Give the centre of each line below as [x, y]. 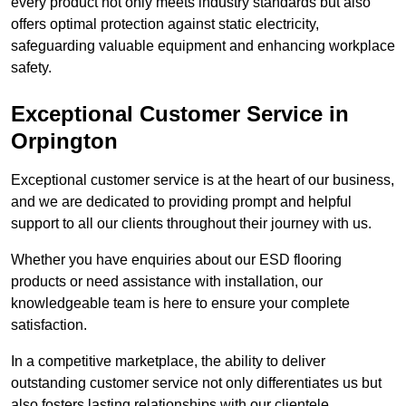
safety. [31, 68]
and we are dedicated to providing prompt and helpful [181, 202]
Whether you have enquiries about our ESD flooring [176, 260]
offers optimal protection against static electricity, [165, 24]
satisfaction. [49, 325]
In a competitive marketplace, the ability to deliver [168, 362]
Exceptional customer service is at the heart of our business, [203, 180]
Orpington [64, 141]
